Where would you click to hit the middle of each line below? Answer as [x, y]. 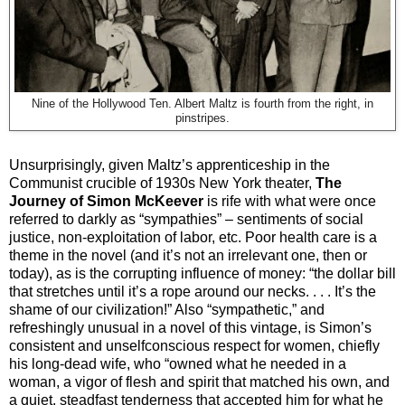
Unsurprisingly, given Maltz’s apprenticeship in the [170, 165]
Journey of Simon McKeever [108, 202]
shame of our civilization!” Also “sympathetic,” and [167, 310]
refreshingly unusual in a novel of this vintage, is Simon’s [190, 328]
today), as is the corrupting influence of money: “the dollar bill [202, 274]
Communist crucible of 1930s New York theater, [162, 184]
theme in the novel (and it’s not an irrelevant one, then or [188, 256]
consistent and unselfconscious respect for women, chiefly [194, 346]
